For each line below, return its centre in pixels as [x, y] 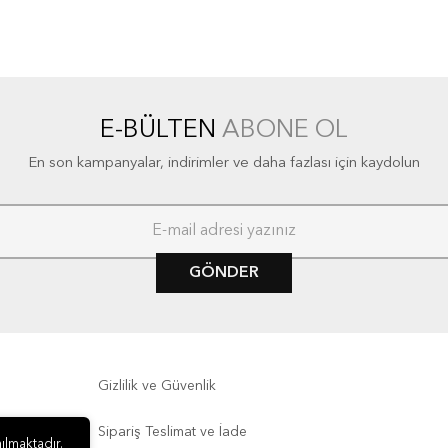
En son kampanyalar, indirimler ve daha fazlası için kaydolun [224, 163]
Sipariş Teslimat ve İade [173, 431]
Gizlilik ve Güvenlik [157, 385]
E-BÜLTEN [161, 130]
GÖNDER [224, 272]
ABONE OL [285, 130]
